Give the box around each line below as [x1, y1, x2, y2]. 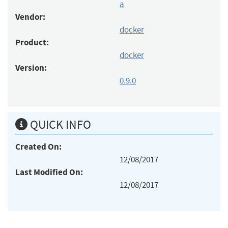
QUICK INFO [27, 117, 91, 132]
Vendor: [15, 11, 45, 23]
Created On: [15, 140, 62, 153]
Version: [15, 62, 47, 74]
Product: [15, 36, 49, 48]
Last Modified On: [15, 166, 83, 178]
